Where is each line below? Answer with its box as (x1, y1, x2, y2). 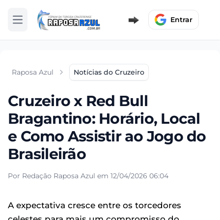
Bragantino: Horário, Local (8, 109, 200, 128)
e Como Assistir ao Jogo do (8, 127, 206, 145)
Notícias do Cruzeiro (74, 67, 144, 77)
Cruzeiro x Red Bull (8, 91, 148, 110)
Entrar (170, 15, 192, 25)
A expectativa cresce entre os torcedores (8, 200, 181, 210)
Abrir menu (17, 19, 56, 28)
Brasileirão (8, 144, 86, 163)
